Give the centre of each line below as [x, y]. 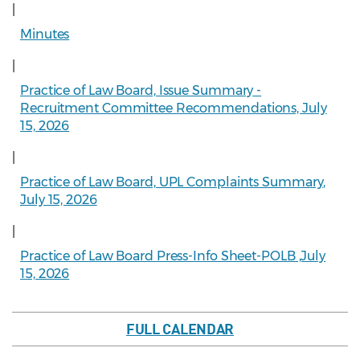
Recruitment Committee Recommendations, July [174, 108]
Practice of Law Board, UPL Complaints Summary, [173, 182]
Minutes [45, 35]
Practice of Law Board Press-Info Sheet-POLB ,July [173, 256]
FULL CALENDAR [180, 329]
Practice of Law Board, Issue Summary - [141, 91]
